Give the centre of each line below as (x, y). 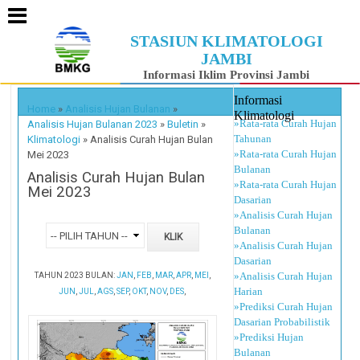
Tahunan (253, 138)
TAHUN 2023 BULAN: (75, 275)
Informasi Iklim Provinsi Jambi (226, 74)
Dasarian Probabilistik (282, 321)
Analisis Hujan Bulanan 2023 (93, 124)
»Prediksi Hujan (269, 337)
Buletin (183, 124)
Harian (249, 291)
